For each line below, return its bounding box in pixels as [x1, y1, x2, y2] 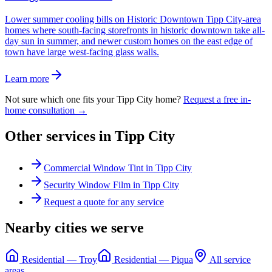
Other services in [5, 128, 115, 144]
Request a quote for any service [44, 196, 164, 207]
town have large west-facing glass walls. [5, 47, 159, 58]
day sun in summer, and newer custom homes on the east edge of [5, 36, 253, 47]
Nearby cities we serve [5, 219, 144, 236]
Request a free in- [183, 94, 251, 105]
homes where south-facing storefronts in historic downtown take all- [5, 25, 265, 36]
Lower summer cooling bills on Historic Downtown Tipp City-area [5, 14, 261, 25]
